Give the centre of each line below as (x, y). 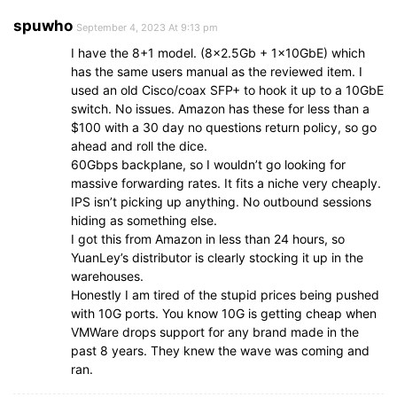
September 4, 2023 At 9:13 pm (147, 28)
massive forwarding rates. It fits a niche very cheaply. (226, 183)
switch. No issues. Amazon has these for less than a (220, 109)
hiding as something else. (144, 221)
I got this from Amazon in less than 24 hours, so (208, 239)
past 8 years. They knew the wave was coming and (220, 351)
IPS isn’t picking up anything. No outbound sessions (221, 202)
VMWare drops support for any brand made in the (215, 332)
